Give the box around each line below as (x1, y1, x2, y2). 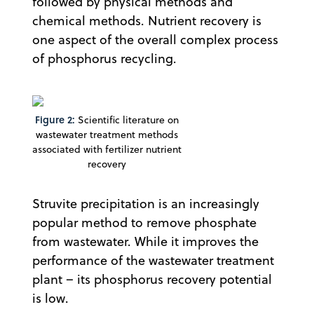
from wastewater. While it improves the (32, 233, 259, 251)
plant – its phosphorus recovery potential (32, 271, 272, 289)
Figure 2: (35, 112, 75, 128)
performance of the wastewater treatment (32, 252, 274, 270)
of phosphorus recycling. (32, 50, 177, 68)
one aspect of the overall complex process (32, 31, 278, 49)
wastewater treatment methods (36, 128, 178, 142)
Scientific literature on (75, 113, 179, 128)
